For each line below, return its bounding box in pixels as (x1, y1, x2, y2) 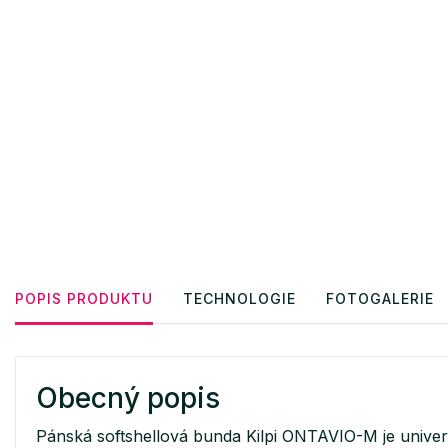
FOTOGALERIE (326, 289, 434, 307)
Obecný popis (36, 380, 220, 415)
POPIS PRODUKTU (15, 289, 153, 307)
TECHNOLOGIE (183, 289, 296, 307)
